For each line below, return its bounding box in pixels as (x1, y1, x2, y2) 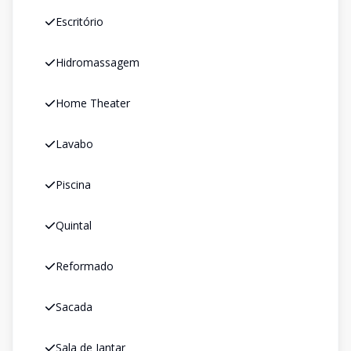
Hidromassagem (56, 55, 139, 70)
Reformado (56, 259, 114, 273)
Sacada (56, 299, 92, 314)
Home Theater (56, 96, 130, 110)
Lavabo (56, 136, 93, 151)
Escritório (56, 14, 103, 29)
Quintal (56, 218, 92, 233)
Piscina (56, 177, 91, 192)
